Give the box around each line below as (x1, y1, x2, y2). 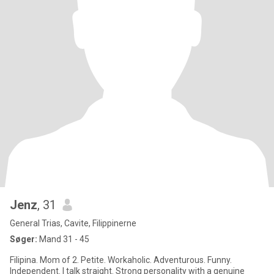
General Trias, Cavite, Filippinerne (10, 218, 136, 228)
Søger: (10, 234, 37, 244)
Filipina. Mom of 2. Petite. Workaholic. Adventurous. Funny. (10, 255, 232, 265)
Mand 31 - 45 (37, 234, 89, 244)
